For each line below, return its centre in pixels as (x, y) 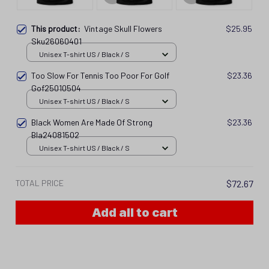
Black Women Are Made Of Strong (92, 122)
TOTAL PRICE (40, 183)
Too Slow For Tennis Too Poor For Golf (100, 75)
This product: (58, 28)
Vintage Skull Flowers (123, 28)
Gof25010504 (56, 88)
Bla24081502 (55, 134)
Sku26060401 (56, 41)
